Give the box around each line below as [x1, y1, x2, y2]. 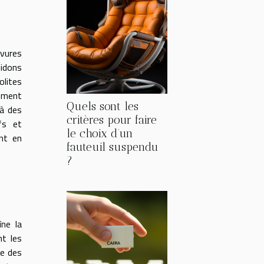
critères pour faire [67, 113, 157, 127]
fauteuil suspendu [67, 140, 159, 154]
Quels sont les [67, 100, 138, 113]
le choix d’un [67, 127, 133, 140]
